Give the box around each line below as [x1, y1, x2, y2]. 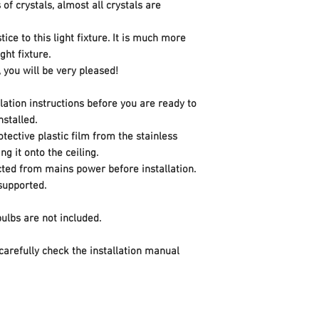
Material [231, 103, 270, 116]
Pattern [231, 133, 266, 147]
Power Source [231, 194, 297, 208]
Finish [231, 72, 259, 85]
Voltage [231, 225, 266, 239]
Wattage [231, 256, 270, 269]
